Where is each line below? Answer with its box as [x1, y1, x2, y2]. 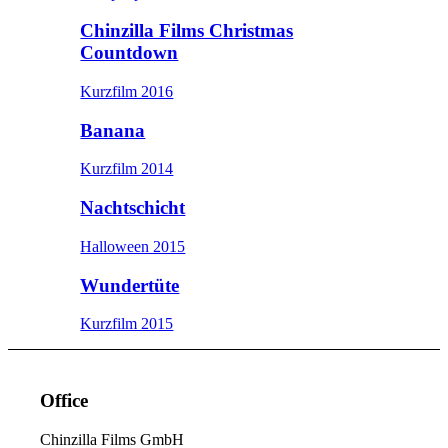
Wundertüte [80, 274, 180, 296]
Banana [80, 119, 146, 141]
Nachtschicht [80, 197, 186, 219]
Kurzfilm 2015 [80, 315, 174, 333]
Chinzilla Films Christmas [80, 20, 294, 42]
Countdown [80, 42, 179, 64]
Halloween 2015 [80, 237, 186, 255]
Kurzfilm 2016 [80, 82, 174, 100]
